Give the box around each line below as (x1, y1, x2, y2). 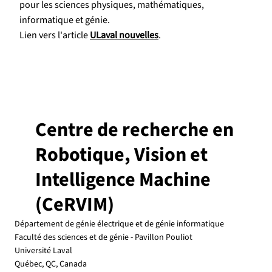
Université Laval (15, 244, 72, 257)
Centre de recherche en (35, 115, 234, 144)
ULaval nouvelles (90, 28, 158, 42)
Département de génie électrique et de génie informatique (15, 217, 224, 230)
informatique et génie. (19, 13, 110, 27)
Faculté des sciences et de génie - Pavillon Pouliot (15, 231, 192, 243)
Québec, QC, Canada (15, 257, 87, 270)
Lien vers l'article (19, 28, 90, 42)
